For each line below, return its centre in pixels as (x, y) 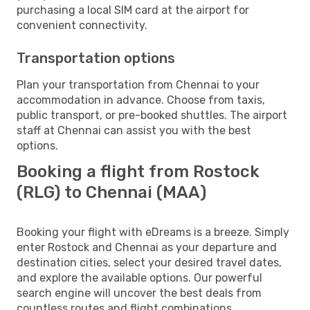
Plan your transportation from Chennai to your (138, 84)
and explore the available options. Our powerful (139, 277)
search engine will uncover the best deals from (139, 293)
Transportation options (96, 58)
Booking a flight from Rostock (138, 171)
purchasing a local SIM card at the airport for (133, 10)
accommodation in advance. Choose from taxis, (141, 100)
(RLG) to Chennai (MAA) (111, 192)
